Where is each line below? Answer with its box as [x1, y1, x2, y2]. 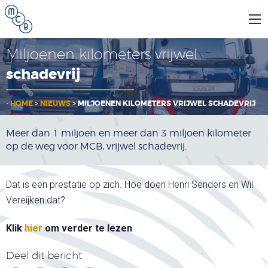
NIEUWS [40, 99, 71, 109]
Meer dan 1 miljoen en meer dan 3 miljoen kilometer [6, 127, 251, 139]
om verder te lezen [42, 222, 132, 234]
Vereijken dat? [6, 194, 65, 206]
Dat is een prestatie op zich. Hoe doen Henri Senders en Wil [6, 179, 253, 191]
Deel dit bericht [6, 249, 82, 261]
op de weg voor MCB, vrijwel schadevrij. [6, 141, 187, 153]
